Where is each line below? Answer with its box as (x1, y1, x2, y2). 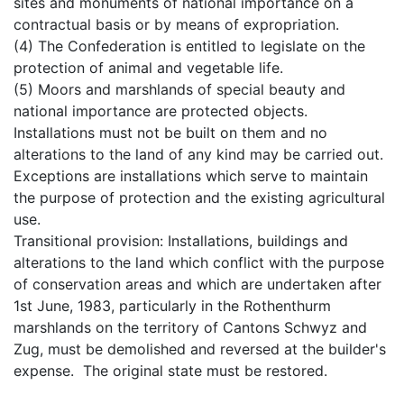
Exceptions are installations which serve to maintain (14, 166, 368, 185)
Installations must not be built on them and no (14, 123, 327, 142)
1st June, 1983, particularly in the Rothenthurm (14, 296, 331, 315)
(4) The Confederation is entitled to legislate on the (14, 36, 365, 55)
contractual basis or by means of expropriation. (14, 14, 339, 33)
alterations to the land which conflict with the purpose (14, 252, 384, 271)
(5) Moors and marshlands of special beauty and (14, 79, 345, 98)
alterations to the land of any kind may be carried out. (14, 144, 388, 163)
